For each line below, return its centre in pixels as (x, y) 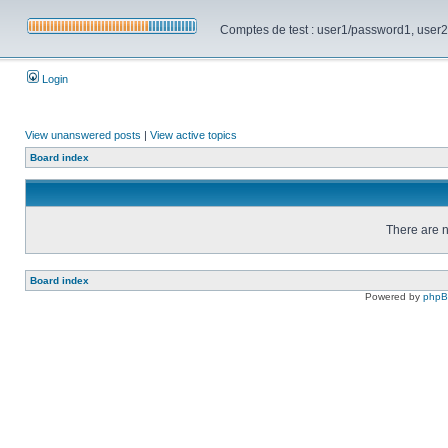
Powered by (394, 296)
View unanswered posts (83, 135)
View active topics (193, 135)
